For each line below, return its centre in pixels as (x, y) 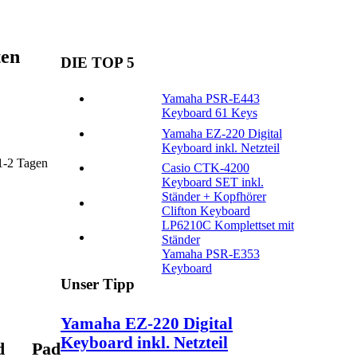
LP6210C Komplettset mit (228, 226)
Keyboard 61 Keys (209, 113)
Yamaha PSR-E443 (210, 99)
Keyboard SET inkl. (212, 182)
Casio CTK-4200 (205, 168)
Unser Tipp (98, 284)
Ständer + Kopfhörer (214, 197)
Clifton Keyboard (206, 211)
